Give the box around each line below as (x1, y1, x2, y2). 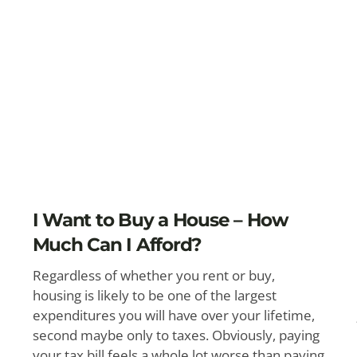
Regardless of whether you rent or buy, (32, 266, 275, 284)
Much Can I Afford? (32, 233, 202, 256)
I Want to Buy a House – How (32, 209, 288, 231)
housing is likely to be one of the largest (32, 286, 277, 304)
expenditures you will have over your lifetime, (32, 306, 315, 324)
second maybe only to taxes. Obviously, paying (32, 326, 320, 344)
